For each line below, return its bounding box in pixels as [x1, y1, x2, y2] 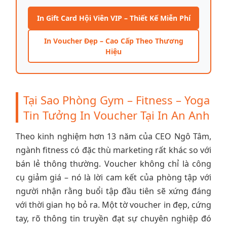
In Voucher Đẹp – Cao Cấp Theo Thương [44, 35, 183, 46]
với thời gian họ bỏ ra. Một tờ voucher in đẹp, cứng [16, 199, 211, 210]
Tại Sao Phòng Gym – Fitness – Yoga [23, 92, 210, 107]
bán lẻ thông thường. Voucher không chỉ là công [16, 158, 211, 169]
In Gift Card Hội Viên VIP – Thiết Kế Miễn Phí [36, 13, 191, 23]
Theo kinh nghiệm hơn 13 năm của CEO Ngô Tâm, [16, 130, 211, 142]
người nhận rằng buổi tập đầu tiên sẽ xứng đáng [16, 185, 211, 197]
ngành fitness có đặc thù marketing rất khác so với [16, 144, 211, 156]
